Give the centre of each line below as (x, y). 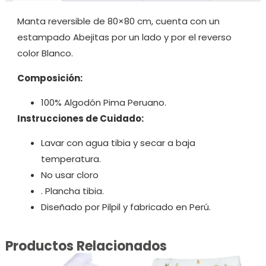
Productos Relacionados (86, 246)
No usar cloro (69, 175)
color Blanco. (45, 53)
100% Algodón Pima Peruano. (103, 103)
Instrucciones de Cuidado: (80, 119)
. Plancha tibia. (72, 191)
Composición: (50, 78)
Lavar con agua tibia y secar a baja (118, 143)
